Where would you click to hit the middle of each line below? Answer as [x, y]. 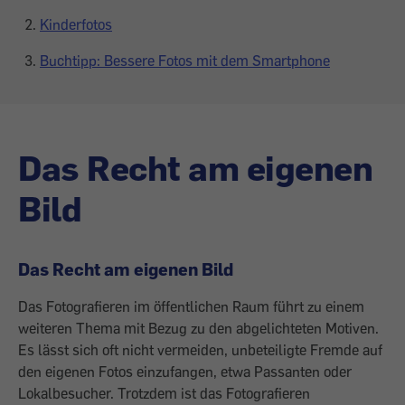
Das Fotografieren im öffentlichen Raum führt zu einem [191, 306]
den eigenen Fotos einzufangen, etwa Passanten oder [185, 372]
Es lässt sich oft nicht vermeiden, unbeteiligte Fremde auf [200, 350]
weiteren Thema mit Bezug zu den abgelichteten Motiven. [198, 328]
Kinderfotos [76, 24]
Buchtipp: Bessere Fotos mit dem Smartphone [185, 61]
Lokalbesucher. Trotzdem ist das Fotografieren [164, 393]
